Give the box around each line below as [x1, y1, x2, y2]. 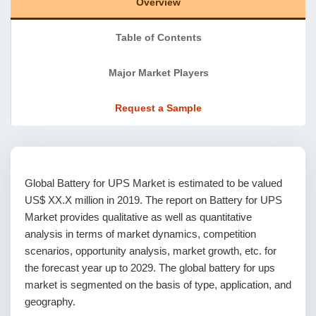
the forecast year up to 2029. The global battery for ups [25, 262, 275, 274]
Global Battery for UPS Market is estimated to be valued [25, 177, 282, 189]
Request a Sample [115, 102, 202, 114]
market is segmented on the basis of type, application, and [25, 279, 291, 291]
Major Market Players [108, 67, 209, 78]
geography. [25, 296, 75, 308]
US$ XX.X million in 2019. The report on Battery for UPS [25, 194, 282, 206]
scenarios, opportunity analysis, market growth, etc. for [25, 245, 276, 257]
